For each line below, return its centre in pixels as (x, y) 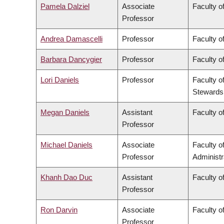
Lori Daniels (60, 80)
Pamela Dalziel (65, 6)
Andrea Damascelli (71, 39)
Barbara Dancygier (71, 59)
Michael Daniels (66, 145)
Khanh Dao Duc (66, 177)
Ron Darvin (59, 210)
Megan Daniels (65, 112)
